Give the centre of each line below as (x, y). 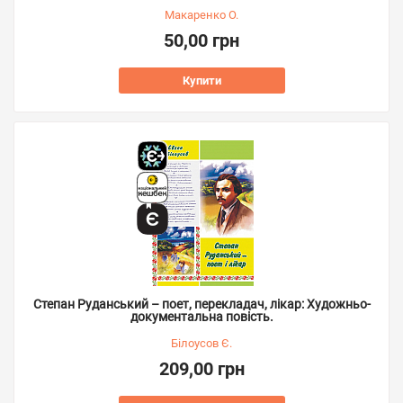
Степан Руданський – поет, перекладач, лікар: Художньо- (201, 304)
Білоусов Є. (201, 343)
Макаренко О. (201, 15)
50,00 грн (201, 40)
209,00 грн (201, 369)
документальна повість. (201, 317)
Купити (201, 81)
